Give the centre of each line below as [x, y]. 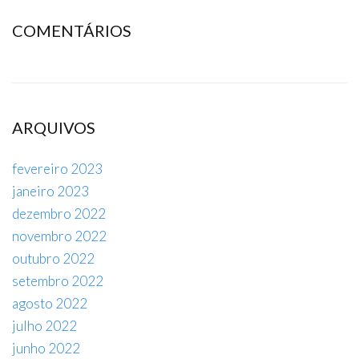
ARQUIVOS [54, 127]
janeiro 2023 [50, 191]
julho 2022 [44, 325]
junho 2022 [46, 348]
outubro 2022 [53, 258]
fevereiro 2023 [57, 168]
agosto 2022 [50, 303]
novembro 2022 [59, 236]
